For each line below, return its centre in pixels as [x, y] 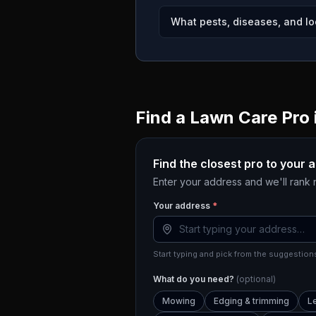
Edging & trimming [251, 301]
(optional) [256, 279]
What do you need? [195, 279]
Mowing [179, 301]
